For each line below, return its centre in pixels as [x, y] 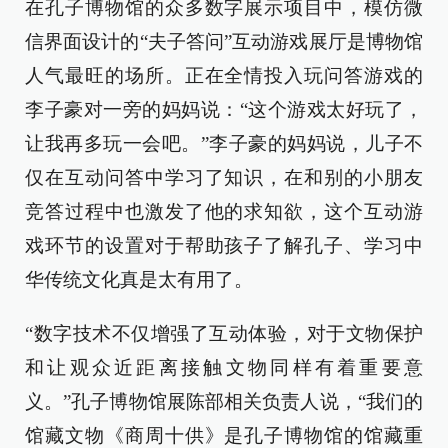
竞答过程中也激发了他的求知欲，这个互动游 [224, 212]
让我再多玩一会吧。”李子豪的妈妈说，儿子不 [224, 144]
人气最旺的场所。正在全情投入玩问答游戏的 [224, 76]
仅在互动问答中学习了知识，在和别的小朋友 [224, 178]
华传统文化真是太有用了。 [139, 280]
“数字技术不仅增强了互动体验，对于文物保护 [224, 334]
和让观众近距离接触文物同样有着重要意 [224, 368]
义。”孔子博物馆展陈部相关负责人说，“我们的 [224, 402]
